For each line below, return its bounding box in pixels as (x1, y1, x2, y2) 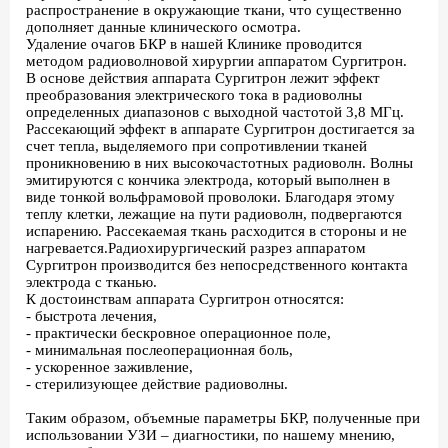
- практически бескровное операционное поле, (26, 325, 331, 341)
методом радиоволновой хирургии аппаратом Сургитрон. (26, 53, 407, 69)
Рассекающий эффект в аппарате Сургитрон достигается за (26, 121, 415, 137)
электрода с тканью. (26, 274, 157, 290)
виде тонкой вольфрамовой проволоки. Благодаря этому (26, 189, 395, 205)
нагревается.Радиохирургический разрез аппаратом (26, 240, 366, 256)
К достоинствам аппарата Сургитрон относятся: (26, 291, 344, 307)
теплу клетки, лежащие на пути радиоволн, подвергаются (26, 206, 402, 222)
